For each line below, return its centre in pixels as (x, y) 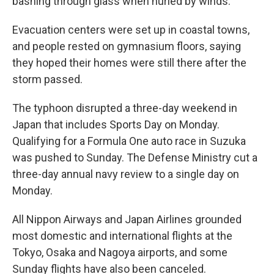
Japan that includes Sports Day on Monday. (116, 124)
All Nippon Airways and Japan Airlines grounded (127, 219)
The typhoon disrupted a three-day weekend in (125, 108)
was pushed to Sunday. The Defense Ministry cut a (135, 157)
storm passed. (47, 79)
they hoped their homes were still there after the (129, 63)
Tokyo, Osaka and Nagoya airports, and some (120, 252)
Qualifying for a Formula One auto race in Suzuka (129, 141)
